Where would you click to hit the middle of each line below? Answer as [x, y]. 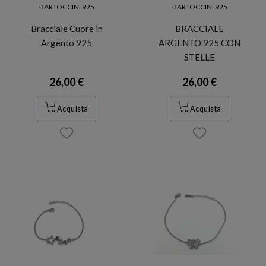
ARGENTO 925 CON [199, 42]
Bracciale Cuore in [66, 28]
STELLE [199, 57]
